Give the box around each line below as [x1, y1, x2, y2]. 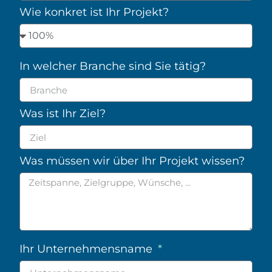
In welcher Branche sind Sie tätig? [19, 59, 206, 73]
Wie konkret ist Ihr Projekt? [19, 5, 169, 19]
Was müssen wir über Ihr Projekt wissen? [19, 154, 245, 168]
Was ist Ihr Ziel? [19, 106, 106, 120]
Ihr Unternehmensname [19, 242, 155, 256]
